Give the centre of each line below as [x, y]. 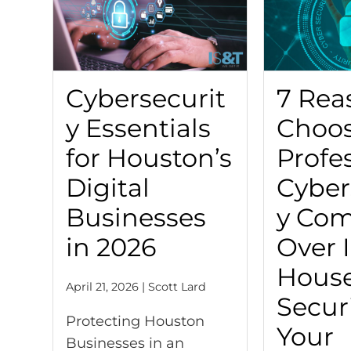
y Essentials [139, 128]
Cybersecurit [146, 98]
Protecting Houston [136, 321]
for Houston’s [149, 158]
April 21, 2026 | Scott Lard [136, 287]
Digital [108, 188]
